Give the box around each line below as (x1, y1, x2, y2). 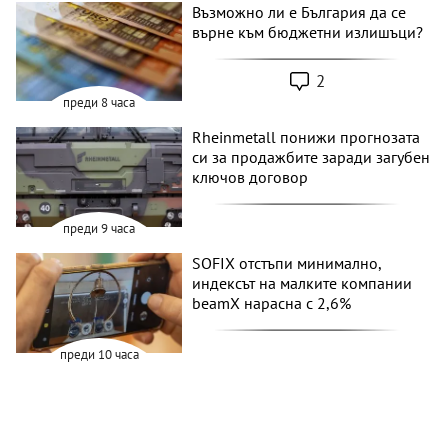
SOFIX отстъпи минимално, (192, 252, 382, 273)
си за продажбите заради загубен (192, 147, 431, 168)
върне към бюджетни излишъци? (192, 21, 424, 42)
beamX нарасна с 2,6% (192, 292, 352, 313)
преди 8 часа (63, 94, 136, 112)
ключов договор (192, 167, 309, 188)
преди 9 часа (63, 219, 136, 237)
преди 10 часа (59, 345, 139, 363)
